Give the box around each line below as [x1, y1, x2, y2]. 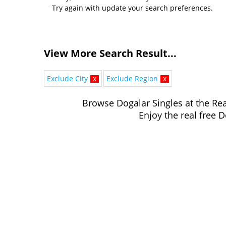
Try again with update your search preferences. [52, 3, 213, 13]
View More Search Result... [44, 46, 177, 61]
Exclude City [47, 74, 88, 84]
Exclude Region [106, 74, 158, 84]
